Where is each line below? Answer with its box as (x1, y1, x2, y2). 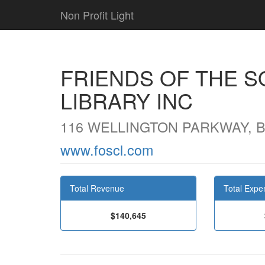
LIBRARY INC (60, 85, 193, 115)
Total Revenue (70, 182, 124, 194)
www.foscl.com (60, 140, 153, 160)
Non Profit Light (60, 7, 134, 22)
